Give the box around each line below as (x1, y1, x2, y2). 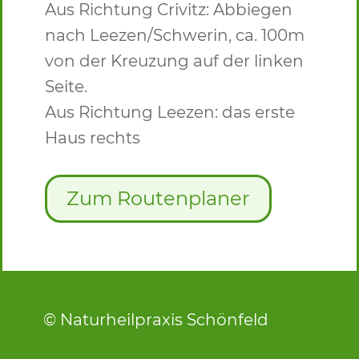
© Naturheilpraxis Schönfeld (42, 310, 268, 330)
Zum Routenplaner (67, 187, 251, 211)
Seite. (45, 77, 88, 96)
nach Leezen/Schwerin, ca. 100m (45, 26, 305, 45)
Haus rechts (45, 128, 145, 147)
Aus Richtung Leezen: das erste (45, 103, 296, 122)
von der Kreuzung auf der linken (45, 51, 305, 71)
